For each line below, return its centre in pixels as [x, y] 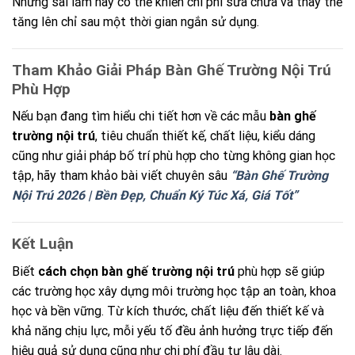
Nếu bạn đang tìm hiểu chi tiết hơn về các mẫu [141, 116]
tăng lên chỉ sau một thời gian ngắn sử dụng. [136, 22]
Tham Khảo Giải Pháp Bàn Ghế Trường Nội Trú [172, 70]
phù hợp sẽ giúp [280, 271]
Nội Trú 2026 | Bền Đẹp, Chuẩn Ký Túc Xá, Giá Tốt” [155, 196]
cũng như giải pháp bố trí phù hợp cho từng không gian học [174, 156]
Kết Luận [43, 244]
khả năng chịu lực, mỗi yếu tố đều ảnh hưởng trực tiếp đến [172, 330]
